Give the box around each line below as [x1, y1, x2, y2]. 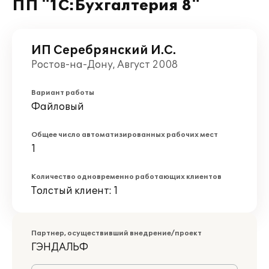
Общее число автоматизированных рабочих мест [31, 131, 218, 139]
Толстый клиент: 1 [31, 185, 118, 197]
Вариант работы [31, 89, 94, 97]
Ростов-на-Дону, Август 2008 [31, 59, 178, 71]
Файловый [31, 101, 84, 113]
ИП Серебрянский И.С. [31, 43, 176, 58]
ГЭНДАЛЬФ [31, 241, 88, 253]
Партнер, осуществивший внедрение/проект [31, 229, 202, 237]
